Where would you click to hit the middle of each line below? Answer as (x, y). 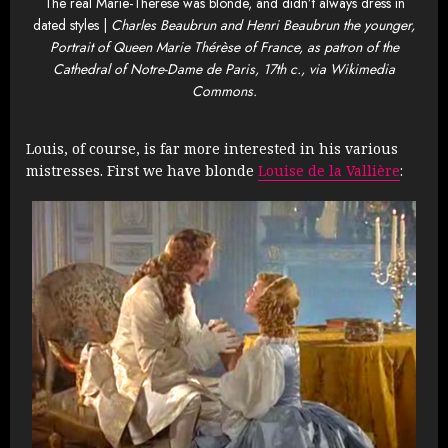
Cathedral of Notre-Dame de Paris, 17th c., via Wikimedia (224, 69)
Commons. (224, 91)
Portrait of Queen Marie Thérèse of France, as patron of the (224, 47)
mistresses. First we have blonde (142, 170)
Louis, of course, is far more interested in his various (212, 148)
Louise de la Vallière (329, 170)
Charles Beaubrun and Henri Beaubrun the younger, (263, 25)
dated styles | (72, 25)
